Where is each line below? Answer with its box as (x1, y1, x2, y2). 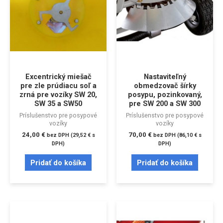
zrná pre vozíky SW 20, (19, 90, 97, 99)
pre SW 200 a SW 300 (129, 99, 201, 108)
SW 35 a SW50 (34, 99, 82, 108)
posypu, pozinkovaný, (127, 90, 202, 99)
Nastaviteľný (143, 72, 186, 81)
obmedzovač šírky (133, 81, 196, 90)
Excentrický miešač (25, 72, 92, 81)
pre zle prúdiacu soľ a (20, 81, 97, 90)
